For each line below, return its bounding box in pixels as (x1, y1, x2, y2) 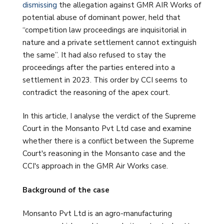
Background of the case (22, 184, 109, 195)
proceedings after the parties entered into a (22, 62, 175, 72)
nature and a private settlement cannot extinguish (22, 37, 196, 47)
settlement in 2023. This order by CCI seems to (22, 74, 187, 85)
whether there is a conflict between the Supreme (22, 136, 194, 146)
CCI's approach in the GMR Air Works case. (22, 161, 168, 171)
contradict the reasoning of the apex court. (22, 87, 170, 97)
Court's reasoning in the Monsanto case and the (22, 148, 185, 159)
